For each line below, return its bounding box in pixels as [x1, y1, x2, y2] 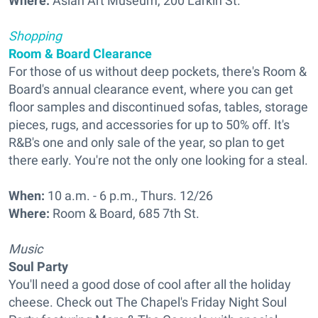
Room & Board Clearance [9, 46, 152, 61]
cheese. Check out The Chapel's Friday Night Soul [9, 295, 287, 309]
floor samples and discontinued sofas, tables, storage [9, 99, 308, 114]
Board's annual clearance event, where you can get [9, 82, 293, 97]
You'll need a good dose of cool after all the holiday [9, 277, 291, 292]
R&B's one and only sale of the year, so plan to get [9, 135, 285, 150]
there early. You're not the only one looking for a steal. [9, 153, 308, 168]
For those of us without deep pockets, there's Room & [9, 64, 307, 79]
